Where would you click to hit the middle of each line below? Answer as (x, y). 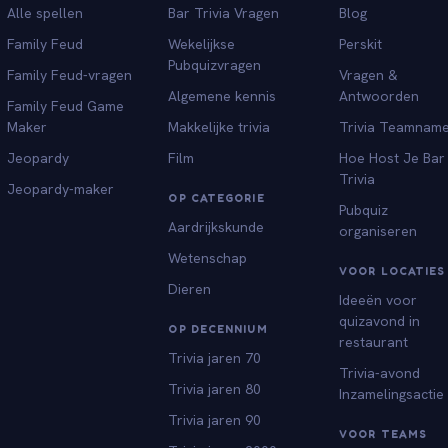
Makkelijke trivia (219, 126)
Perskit (361, 43)
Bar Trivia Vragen (224, 12)
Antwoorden (379, 95)
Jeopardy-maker (60, 188)
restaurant (374, 341)
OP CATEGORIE (216, 197)
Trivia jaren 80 (215, 388)
